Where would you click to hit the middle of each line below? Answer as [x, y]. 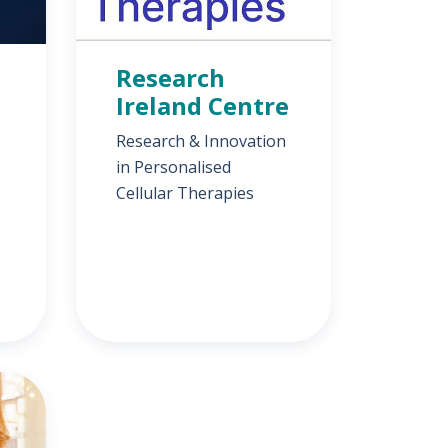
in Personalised [173, 167]
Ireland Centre [202, 105]
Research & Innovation [201, 141]
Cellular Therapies [185, 193]
